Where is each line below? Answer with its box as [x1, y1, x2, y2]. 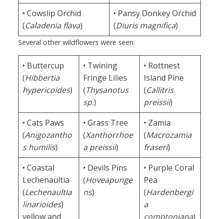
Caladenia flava [24, 20, 80, 31]
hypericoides [22, 85, 70, 96]
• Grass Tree [83, 117, 128, 129]
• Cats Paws [22, 117, 64, 129]
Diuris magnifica [115, 20, 175, 31]
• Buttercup [22, 60, 64, 71]
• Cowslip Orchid [22, 7, 81, 19]
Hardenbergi [146, 187, 193, 198]
